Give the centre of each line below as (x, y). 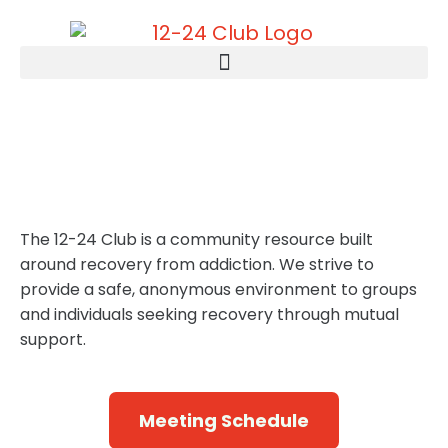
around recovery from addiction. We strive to (197, 265)
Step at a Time (150, 185)
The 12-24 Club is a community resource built (196, 240)
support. (55, 340)
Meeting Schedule (224, 421)
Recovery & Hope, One (222, 141)
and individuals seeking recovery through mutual (209, 315)
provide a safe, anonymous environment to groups (218, 290)
